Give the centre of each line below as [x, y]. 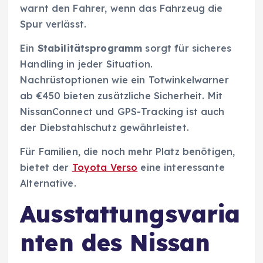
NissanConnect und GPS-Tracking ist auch [122, 112]
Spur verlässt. [53, 24]
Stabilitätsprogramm [90, 48]
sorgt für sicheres [187, 48]
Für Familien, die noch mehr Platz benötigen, [128, 152]
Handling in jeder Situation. [87, 64]
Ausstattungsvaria [130, 214]
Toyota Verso [105, 168]
